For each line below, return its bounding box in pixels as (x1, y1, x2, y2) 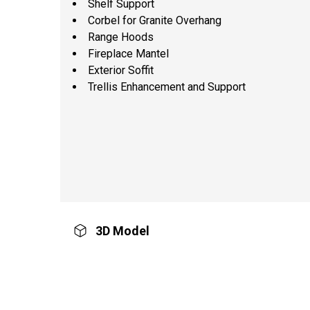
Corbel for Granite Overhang (88, 13, 221, 27)
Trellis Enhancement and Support (88, 80, 246, 93)
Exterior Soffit (88, 63, 154, 77)
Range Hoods (88, 30, 154, 44)
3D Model (89, 223, 149, 238)
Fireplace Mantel (88, 46, 169, 60)
